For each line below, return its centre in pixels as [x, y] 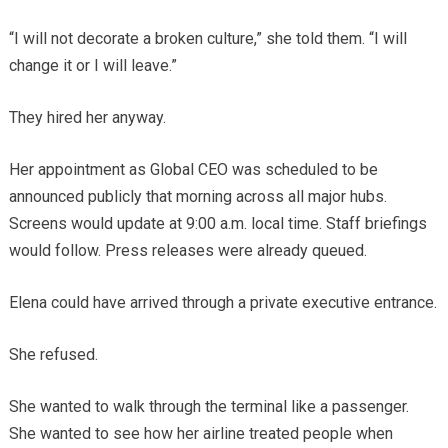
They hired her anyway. [87, 118]
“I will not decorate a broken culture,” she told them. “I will [207, 39]
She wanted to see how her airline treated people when [200, 434]
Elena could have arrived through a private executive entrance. [222, 303]
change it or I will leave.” [92, 66]
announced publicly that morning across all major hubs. [197, 197]
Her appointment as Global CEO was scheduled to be [193, 170]
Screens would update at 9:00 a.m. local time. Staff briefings [217, 224]
